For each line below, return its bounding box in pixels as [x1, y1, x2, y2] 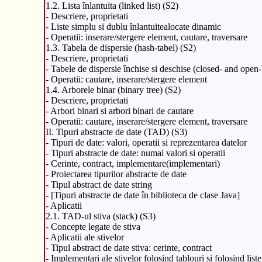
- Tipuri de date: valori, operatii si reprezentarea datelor [45, 137, 247, 147]
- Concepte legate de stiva [45, 221, 140, 232]
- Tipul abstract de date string [45, 179, 152, 189]
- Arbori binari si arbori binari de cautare [45, 105, 194, 116]
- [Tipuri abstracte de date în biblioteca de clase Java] [45, 189, 240, 200]
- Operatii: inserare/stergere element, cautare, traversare [45, 32, 247, 42]
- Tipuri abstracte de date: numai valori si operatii [45, 147, 225, 158]
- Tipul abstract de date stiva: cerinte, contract [45, 242, 212, 253]
